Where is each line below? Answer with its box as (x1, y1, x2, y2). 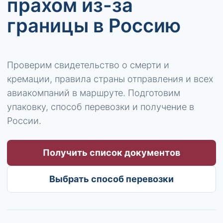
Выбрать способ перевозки (49, 174, 174, 184)
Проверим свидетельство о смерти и (7, 60, 169, 70)
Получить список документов (43, 147, 180, 158)
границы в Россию (7, 14, 181, 37)
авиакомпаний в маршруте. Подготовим (7, 88, 180, 98)
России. (7, 115, 41, 126)
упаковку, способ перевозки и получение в (7, 102, 194, 112)
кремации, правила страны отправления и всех (7, 74, 213, 84)
